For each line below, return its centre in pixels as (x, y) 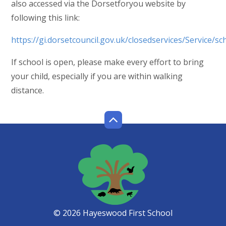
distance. (28, 91)
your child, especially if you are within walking (97, 76)
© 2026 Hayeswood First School (113, 213)
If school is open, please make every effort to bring (108, 62)
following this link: (46, 18)
